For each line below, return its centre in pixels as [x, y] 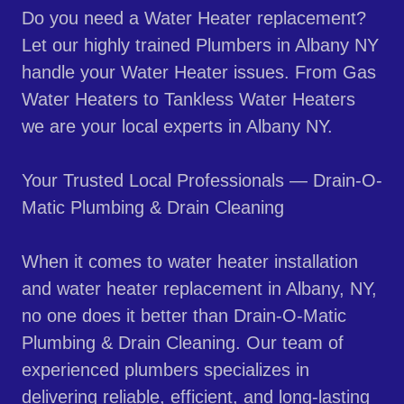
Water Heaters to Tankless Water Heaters [188, 100]
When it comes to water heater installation [190, 262]
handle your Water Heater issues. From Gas [199, 73]
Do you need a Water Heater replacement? [194, 18]
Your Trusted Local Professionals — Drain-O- [202, 181]
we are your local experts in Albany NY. [183, 127]
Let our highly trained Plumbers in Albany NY [200, 46]
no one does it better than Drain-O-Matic [184, 316]
